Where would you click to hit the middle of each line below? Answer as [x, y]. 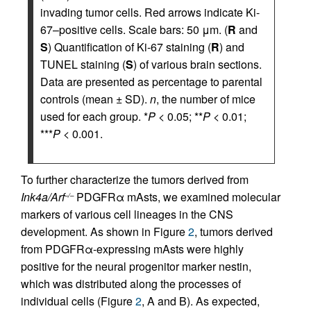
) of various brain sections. [197, 64]
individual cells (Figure [78, 301]
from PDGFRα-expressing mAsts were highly [132, 249]
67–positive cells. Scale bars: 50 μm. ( [134, 30]
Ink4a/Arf [43, 197]
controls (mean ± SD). [95, 99]
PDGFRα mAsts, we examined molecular [177, 197]
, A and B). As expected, [201, 301]
